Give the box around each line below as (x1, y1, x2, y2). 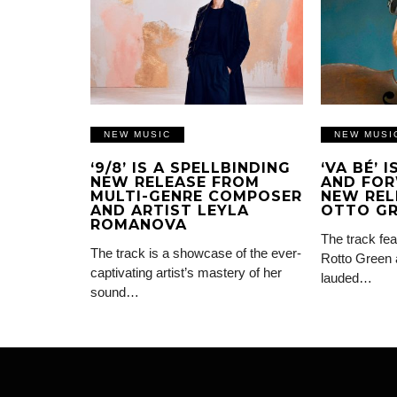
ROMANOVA (90, 216, 187, 234)
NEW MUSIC (104, 129, 171, 140)
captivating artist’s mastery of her (90, 265, 282, 281)
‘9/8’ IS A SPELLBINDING (90, 160, 291, 177)
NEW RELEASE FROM (90, 174, 260, 191)
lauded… (321, 270, 373, 286)
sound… (90, 284, 139, 300)
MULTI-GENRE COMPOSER (90, 188, 302, 206)
